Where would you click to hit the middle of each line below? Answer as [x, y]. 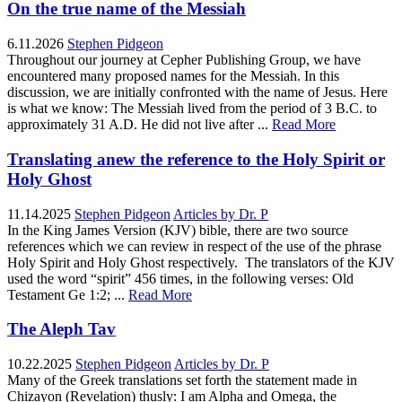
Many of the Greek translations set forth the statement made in [182, 380]
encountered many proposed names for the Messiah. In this [173, 76]
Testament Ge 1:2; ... [66, 294]
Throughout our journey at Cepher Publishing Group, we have [184, 60]
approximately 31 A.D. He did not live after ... [138, 125]
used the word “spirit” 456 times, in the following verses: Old [180, 278]
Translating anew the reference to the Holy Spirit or [196, 159]
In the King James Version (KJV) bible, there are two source [178, 230]
